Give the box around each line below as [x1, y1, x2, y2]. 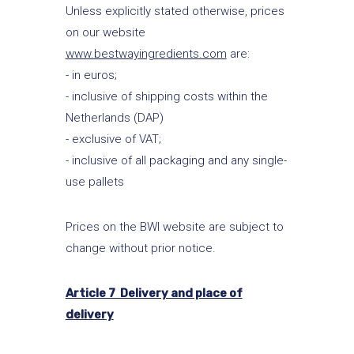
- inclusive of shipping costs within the [65, 89, 268, 104]
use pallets [65, 175, 124, 189]
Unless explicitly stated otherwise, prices [65, 4, 284, 18]
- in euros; [65, 68, 117, 82]
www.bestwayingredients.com [65, 47, 227, 61]
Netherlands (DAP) [65, 111, 164, 125]
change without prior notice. [65, 241, 216, 255]
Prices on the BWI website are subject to [65, 220, 284, 234]
